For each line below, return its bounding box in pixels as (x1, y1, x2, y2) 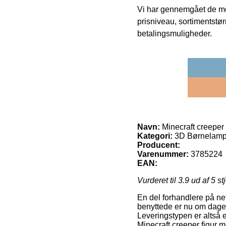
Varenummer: (137, 150, 189, 159)
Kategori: (137, 132, 173, 141)
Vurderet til (137, 176, 178, 185)
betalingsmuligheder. (137, 29, 212, 38)
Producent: (137, 141, 180, 150)
